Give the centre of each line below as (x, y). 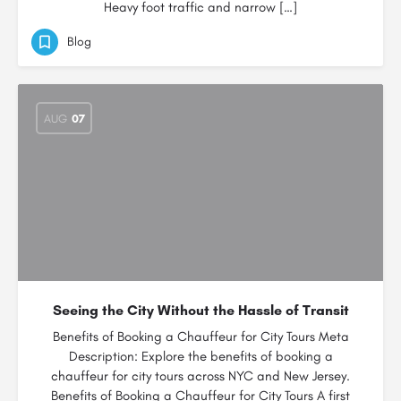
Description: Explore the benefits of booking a (200, 356)
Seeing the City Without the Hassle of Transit (200, 310)
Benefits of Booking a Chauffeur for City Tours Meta (200, 337)
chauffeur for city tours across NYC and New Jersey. (200, 376)
